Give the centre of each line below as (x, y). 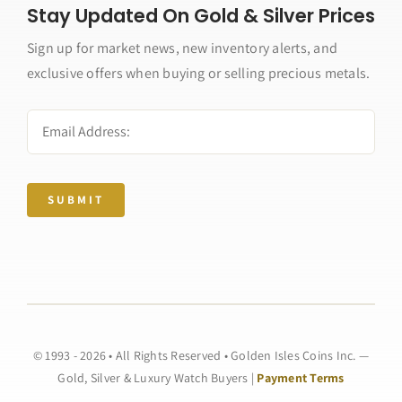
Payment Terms (301, 377)
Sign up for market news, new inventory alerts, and (182, 48)
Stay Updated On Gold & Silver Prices (201, 15)
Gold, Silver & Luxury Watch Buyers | (157, 377)
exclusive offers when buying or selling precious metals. (198, 73)
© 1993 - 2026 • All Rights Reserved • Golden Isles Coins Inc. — (201, 355)
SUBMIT (75, 199)
